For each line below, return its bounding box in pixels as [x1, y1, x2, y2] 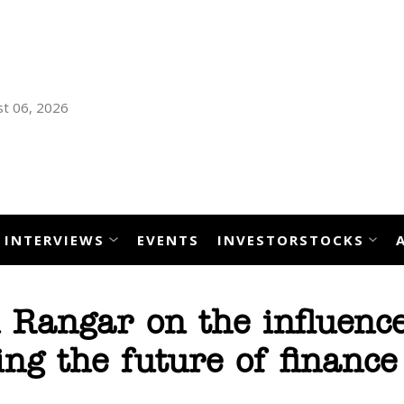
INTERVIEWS [5, 230, 106, 249]
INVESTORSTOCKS [216, 230, 364, 249]
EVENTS [136, 230, 199, 249]
